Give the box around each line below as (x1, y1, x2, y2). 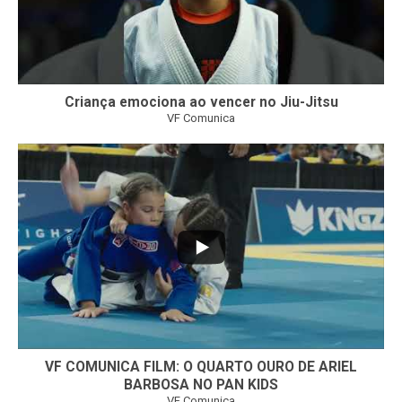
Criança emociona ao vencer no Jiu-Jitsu (64, 94, 338, 111)
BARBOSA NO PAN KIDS (124, 377, 278, 394)
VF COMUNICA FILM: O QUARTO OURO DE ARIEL (45, 359, 357, 376)
